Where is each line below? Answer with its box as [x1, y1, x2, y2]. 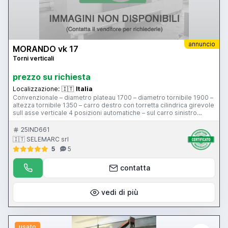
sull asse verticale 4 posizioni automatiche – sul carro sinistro [13, 109, 197, 117]
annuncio [188, 40, 215, 48]
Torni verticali [13, 54, 54, 63]
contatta [120, 163, 150, 173]
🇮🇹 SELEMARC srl [13, 135, 69, 144]
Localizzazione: [13, 85, 60, 93]
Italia [76, 85, 93, 93]
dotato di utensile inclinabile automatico [13, 117, 132, 125]
